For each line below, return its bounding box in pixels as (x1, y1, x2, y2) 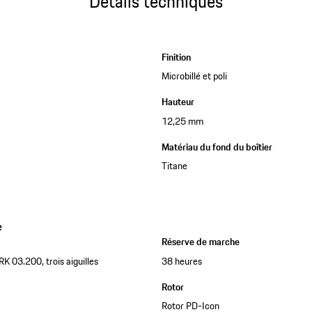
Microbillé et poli (161, 68, 227, 84)
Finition (161, 49, 191, 65)
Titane (161, 157, 187, 173)
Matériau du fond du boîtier (161, 139, 272, 155)
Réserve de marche (161, 234, 240, 250)
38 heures (161, 253, 202, 269)
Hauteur (161, 94, 194, 110)
